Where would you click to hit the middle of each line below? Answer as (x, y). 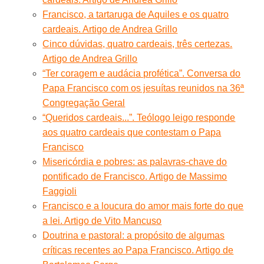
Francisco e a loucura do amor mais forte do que (143, 206)
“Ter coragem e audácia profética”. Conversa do (142, 73)
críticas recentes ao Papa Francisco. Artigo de (138, 250)
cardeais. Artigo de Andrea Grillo (110, 29)
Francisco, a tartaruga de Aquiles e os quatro (136, 14)
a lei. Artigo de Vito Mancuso (102, 220)
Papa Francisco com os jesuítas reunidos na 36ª (143, 88)
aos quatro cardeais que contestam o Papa (132, 132)
